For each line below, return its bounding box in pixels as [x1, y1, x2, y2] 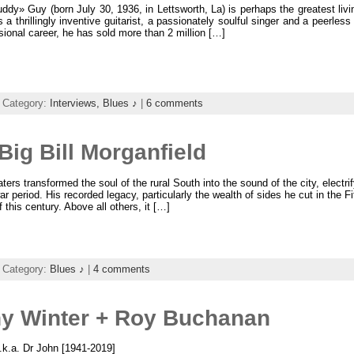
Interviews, [49, 96, 103, 109]
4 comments [92, 262, 150, 275]
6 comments [145, 96, 203, 109]
